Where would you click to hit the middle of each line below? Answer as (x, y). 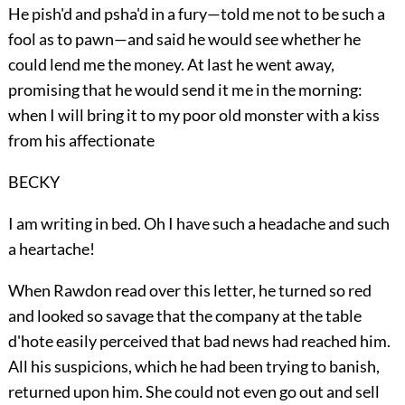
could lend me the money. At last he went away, (171, 64)
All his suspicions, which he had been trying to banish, (193, 366)
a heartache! (51, 248)
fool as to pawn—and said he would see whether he (184, 38)
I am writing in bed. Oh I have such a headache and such (198, 223)
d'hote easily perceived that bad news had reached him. (199, 340)
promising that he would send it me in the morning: (185, 89)
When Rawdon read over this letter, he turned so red (189, 290)
